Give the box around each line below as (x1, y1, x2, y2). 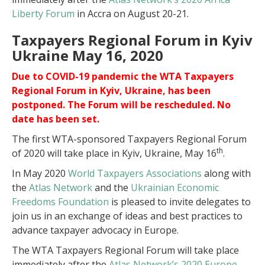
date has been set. (12, 112, 102, 125)
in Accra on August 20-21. (75, 7, 189, 20)
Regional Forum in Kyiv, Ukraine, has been (12, 84, 211, 97)
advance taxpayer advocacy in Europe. (12, 224, 179, 237)
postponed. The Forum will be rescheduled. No (12, 98, 231, 111)
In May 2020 (12, 167, 68, 180)
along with (202, 167, 251, 180)
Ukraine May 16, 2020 (12, 46, 163, 65)
